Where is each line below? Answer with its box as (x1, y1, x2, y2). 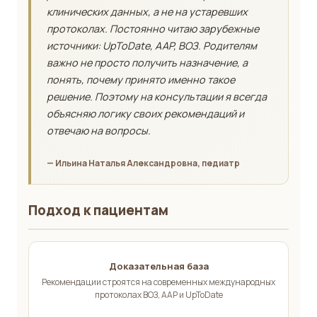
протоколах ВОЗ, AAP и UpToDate (94, 289, 223, 301)
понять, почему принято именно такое (47, 73, 235, 87)
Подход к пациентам (28, 201, 168, 220)
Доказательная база (108, 260, 209, 273)
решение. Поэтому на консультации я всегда (47, 90, 267, 104)
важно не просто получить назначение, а (47, 56, 248, 70)
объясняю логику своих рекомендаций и (47, 107, 244, 121)
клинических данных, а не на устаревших (47, 5, 248, 19)
